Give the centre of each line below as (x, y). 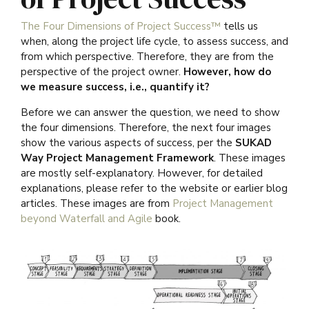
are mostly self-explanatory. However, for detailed (142, 173)
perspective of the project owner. (102, 71)
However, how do (227, 71)
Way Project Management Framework (117, 158)
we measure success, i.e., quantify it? (115, 87)
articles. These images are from (97, 203)
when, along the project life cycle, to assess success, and (154, 41)
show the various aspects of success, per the (128, 142)
